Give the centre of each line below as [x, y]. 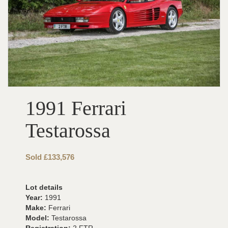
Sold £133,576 [50, 157]
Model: [38, 218]
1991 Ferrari [76, 108]
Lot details [44, 187]
